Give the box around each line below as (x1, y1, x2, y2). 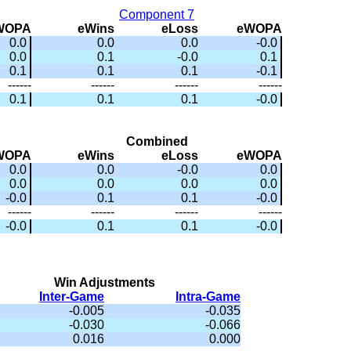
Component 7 (119, 8, 194, 21)
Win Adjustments (54, 276, 155, 289)
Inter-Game (39, 290, 104, 303)
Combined (125, 135, 188, 148)
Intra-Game (175, 290, 241, 303)
